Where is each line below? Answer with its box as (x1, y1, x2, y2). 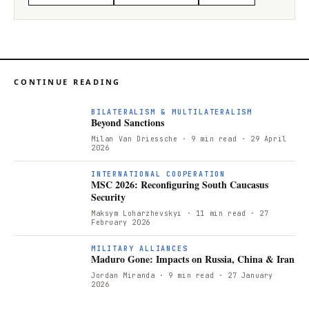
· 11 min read (182, 208, 246, 218)
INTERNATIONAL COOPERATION (91, 169, 226, 179)
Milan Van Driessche (91, 134, 178, 143)
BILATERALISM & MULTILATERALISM (91, 107, 252, 117)
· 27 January (214, 270, 274, 280)
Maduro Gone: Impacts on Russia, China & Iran (91, 251, 295, 266)
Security (91, 189, 126, 204)
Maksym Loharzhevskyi (91, 208, 182, 218)
